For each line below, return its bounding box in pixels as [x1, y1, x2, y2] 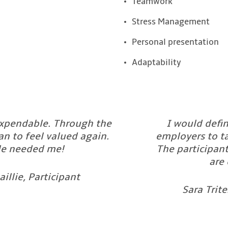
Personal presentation [132, 37, 219, 48]
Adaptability [132, 58, 181, 68]
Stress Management [132, 17, 210, 27]
